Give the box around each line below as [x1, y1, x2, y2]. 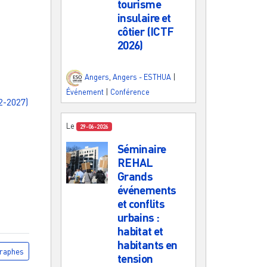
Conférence [110, 86, 150, 97]
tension [117, 251, 153, 265]
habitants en [117, 237, 178, 252]
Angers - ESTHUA [113, 72, 171, 82]
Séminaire [117, 141, 166, 156]
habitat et [117, 223, 163, 238]
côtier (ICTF [117, 24, 174, 38]
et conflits [117, 196, 165, 210]
